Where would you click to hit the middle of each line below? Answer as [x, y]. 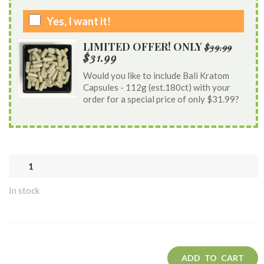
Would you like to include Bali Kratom [156, 75]
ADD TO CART [213, 258]
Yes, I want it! [79, 21]
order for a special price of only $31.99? [161, 99]
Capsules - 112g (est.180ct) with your [157, 87]
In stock [24, 190]
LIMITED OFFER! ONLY [144, 47]
